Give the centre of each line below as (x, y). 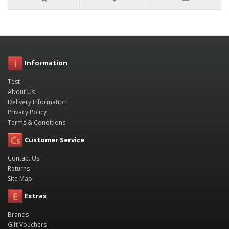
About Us (21, 92)
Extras (36, 196)
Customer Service (54, 140)
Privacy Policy (27, 112)
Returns (19, 168)
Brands (18, 214)
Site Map (20, 179)
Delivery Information (37, 102)
